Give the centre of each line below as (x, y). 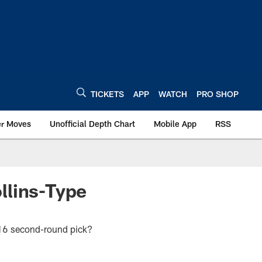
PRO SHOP (218, 94)
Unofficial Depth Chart (92, 124)
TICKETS (107, 94)
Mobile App (175, 124)
